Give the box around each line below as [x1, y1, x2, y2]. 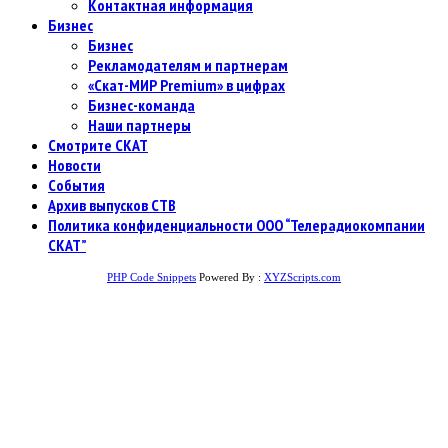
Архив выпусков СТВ [48, 195, 176, 216]
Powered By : [196, 271, 264, 284]
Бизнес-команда [88, 95, 195, 116]
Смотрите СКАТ [48, 135, 148, 156]
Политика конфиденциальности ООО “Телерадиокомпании [48, 215, 425, 236]
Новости [48, 155, 101, 176]
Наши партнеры [88, 115, 191, 136]
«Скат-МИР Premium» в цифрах [88, 75, 285, 96]
